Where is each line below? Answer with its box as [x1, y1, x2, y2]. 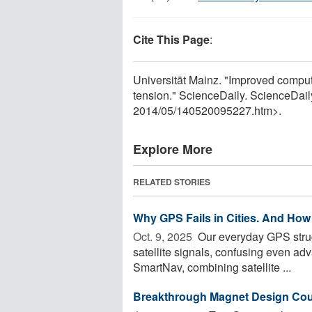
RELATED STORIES [133, 175, 210, 188]
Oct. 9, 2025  [133, 228, 195, 244]
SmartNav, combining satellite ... [133, 258, 291, 275]
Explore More [133, 139, 212, 158]
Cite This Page [133, 31, 210, 47]
